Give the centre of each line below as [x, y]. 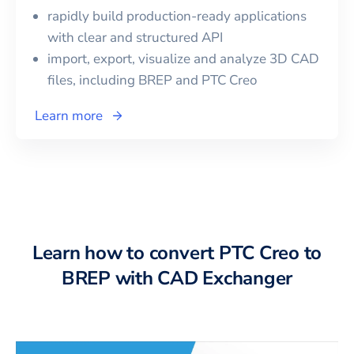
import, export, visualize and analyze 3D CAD [183, 59]
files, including [93, 81]
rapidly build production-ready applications [177, 17]
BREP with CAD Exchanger [177, 279]
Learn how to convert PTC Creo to [177, 253]
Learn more [69, 116]
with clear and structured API [135, 38]
